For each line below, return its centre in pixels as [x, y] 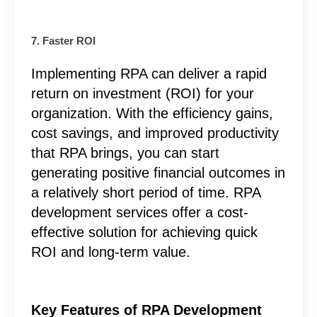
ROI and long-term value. [110, 252]
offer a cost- [208, 212]
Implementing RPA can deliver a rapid [149, 73]
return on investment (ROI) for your [142, 93]
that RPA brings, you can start [125, 152]
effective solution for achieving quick [144, 232]
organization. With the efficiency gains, [152, 113]
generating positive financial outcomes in [158, 172]
